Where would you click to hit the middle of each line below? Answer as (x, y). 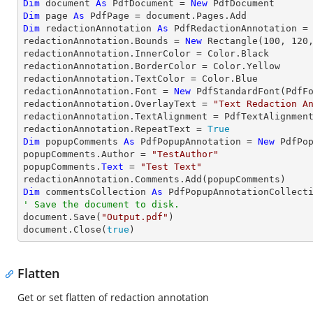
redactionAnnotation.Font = (99, 91)
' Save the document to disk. (101, 204)
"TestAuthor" (185, 154)
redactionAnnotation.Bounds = (104, 41)
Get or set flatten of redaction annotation (113, 297)
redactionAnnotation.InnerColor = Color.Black (146, 53)
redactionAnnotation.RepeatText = (115, 129)
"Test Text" (171, 167)
